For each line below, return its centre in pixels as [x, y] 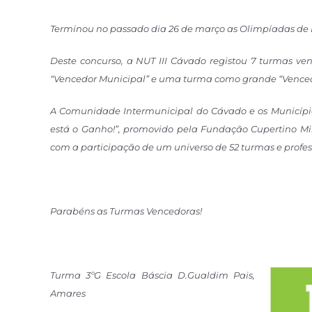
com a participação [96, 147]
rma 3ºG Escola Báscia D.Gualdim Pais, [158, 275]
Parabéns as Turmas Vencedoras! [127, 211]
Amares [69, 294]
